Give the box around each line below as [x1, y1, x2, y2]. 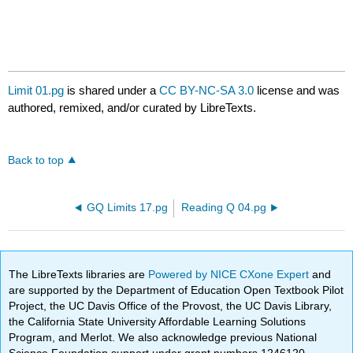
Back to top [8, 154, 65, 167]
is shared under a [64, 84, 160, 98]
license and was [254, 84, 340, 98]
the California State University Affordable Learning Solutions [9, 314, 307, 328]
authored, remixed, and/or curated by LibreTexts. [8, 101, 257, 115]
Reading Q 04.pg [181, 202, 267, 214]
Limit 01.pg [8, 84, 65, 98]
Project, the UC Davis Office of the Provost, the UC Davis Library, [9, 299, 333, 312]
